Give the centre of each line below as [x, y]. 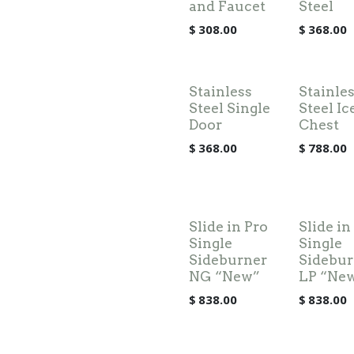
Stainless [220, 91]
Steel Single [230, 108]
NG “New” [224, 276]
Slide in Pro [228, 226]
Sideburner [228, 260]
